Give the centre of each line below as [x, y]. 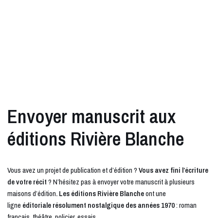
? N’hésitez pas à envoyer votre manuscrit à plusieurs [121, 182]
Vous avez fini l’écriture [173, 170]
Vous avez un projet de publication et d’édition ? [73, 170]
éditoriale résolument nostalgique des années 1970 [99, 205]
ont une [155, 194]
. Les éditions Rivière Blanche [100, 194]
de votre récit [27, 182]
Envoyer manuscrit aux [91, 117]
